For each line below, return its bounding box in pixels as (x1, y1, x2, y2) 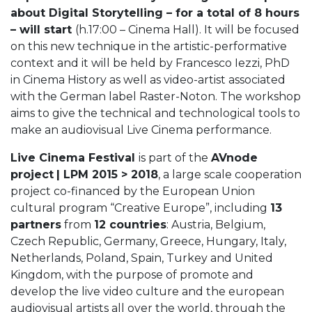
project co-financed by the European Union (10, 185, 255, 198)
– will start (10, 23, 75, 36)
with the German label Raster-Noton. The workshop (10, 90, 301, 103)
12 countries (94, 218, 166, 231)
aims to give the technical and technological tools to (10, 107, 300, 120)
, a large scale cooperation (158, 168, 302, 181)
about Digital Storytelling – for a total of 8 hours (10, 6, 299, 19)
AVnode (211, 151, 258, 164)
